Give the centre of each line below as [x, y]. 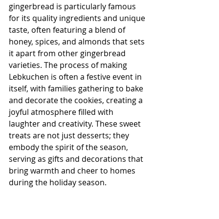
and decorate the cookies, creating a [77, 100]
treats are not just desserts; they [70, 135]
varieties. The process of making [69, 65]
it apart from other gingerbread [68, 53]
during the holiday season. [58, 182]
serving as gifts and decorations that [77, 159]
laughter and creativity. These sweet [76, 123]
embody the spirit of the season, [69, 147]
